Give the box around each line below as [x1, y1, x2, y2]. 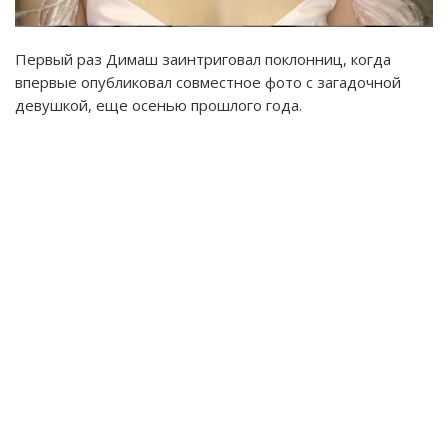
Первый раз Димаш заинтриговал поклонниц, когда [15, 48, 391, 69]
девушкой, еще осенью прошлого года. [15, 94, 302, 115]
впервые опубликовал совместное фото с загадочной [15, 71, 401, 92]
